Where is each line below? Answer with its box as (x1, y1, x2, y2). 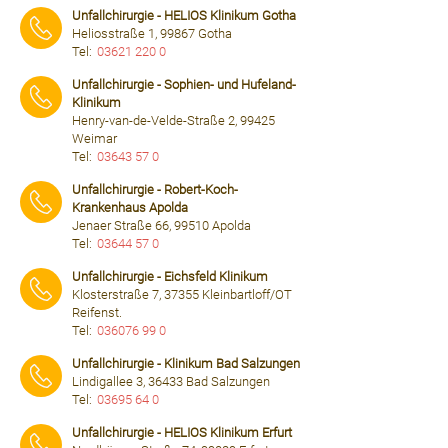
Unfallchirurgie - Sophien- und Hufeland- (72, 77, 296, 92)
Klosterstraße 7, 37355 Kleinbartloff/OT (72, 287, 292, 302)
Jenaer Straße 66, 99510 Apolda (72, 218, 251, 233)
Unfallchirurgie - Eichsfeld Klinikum (72, 269, 268, 284)
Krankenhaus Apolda (72, 200, 188, 215)
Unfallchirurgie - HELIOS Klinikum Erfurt (72, 425, 292, 440)
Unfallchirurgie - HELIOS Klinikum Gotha (72, 8, 296, 23)
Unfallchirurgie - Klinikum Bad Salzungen (72, 356, 300, 371)
